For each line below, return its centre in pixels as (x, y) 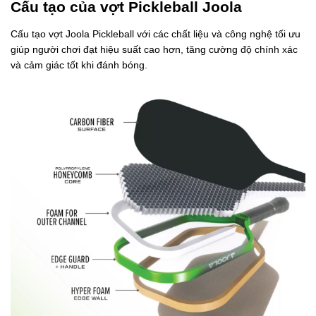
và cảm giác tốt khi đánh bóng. (79, 65)
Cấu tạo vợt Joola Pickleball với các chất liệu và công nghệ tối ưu (156, 34)
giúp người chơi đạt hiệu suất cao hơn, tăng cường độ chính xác (154, 49)
